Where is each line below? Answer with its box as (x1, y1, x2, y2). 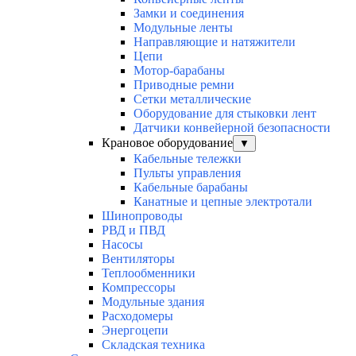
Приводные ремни (133, 78, 234, 92)
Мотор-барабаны (133, 64, 225, 78)
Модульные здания (102, 295, 204, 309)
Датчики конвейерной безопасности (133, 121, 331, 135)
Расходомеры (102, 309, 173, 323)
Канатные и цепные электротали (133, 195, 312, 209)
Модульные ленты (133, 21, 233, 35)
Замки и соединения (133, 6, 244, 21)
